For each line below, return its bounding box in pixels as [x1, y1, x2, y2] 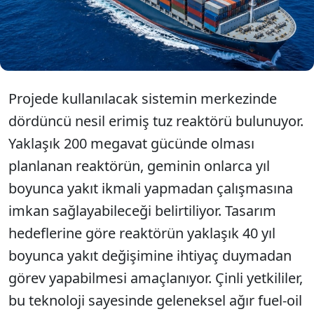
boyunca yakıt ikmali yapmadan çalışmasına [8, 179, 293, 198]
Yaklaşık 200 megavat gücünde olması [8, 134, 254, 153]
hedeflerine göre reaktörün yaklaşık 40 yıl [8, 224, 275, 243]
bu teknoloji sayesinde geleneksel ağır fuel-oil [8, 291, 302, 310]
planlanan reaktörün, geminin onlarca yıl [8, 156, 270, 175]
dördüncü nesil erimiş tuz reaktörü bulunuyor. [8, 111, 303, 130]
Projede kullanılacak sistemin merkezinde [8, 89, 277, 108]
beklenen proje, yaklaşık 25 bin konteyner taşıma [43, 17, 303, 32]
